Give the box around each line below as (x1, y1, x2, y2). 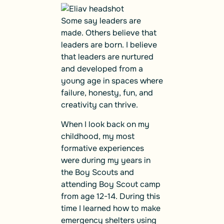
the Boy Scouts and (61, 166, 134, 177)
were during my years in (61, 154, 150, 165)
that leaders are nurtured (61, 51, 153, 62)
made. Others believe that (61, 27, 156, 38)
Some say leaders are (61, 15, 141, 26)
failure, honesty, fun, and (61, 87, 153, 98)
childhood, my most (61, 130, 134, 141)
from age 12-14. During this (61, 190, 160, 201)
